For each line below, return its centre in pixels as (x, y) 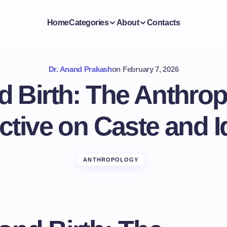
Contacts (163, 22)
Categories (89, 22)
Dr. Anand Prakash (80, 69)
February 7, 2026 (151, 69)
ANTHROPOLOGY (111, 160)
